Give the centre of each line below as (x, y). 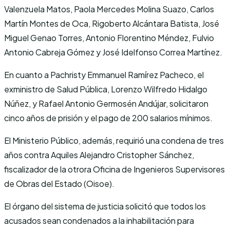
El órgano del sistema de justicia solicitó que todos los (105, 206)
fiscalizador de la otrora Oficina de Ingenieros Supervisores (114, 169)
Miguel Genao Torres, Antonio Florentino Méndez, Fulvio (109, 38)
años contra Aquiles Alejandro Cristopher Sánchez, (99, 155)
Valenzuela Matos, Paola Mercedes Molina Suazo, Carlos (109, 9)
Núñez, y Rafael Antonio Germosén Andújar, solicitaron (106, 104)
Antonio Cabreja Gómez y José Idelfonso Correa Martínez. (113, 52)
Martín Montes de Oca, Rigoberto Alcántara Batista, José (112, 24)
